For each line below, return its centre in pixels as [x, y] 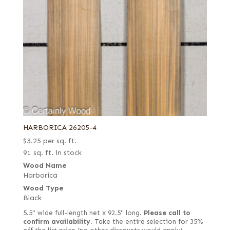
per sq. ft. [60, 141]
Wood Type [43, 188]
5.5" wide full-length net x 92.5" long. [83, 213]
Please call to [167, 213]
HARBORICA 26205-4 [60, 127]
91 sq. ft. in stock [52, 152]
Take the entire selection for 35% [147, 222]
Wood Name [45, 165]
